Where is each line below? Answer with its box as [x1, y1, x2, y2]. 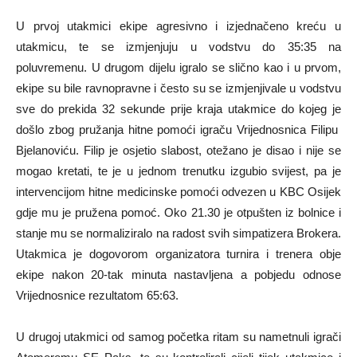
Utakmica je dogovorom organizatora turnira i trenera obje [16, 247, 341, 261]
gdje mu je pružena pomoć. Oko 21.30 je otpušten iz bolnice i [16, 206, 341, 219]
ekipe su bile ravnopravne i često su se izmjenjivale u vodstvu [16, 81, 341, 95]
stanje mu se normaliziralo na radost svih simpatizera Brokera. [16, 226, 341, 240]
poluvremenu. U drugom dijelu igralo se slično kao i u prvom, [16, 61, 341, 74]
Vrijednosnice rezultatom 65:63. [16, 288, 178, 302]
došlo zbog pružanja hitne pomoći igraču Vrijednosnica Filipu [16, 123, 341, 136]
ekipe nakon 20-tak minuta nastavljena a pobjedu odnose [16, 268, 341, 281]
